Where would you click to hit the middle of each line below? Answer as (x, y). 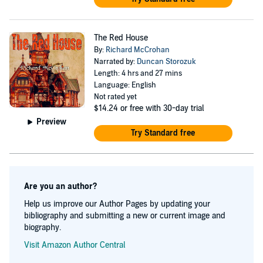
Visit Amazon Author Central (75, 245)
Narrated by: (115, 62)
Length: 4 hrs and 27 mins (138, 73)
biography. (43, 227)
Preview (52, 122)
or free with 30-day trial (162, 108)
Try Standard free (163, 133)
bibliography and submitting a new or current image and (125, 216)
